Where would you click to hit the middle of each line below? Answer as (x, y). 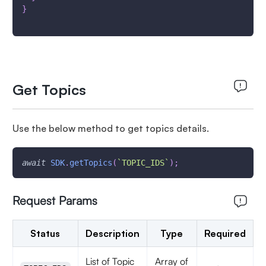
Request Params (55, 200)
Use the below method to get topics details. (110, 128)
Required (225, 233)
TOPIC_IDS (143, 163)
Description (112, 233)
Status (45, 233)
